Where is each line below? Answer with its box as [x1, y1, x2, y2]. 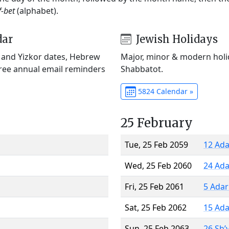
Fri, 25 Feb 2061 [125, 180, 184, 192]
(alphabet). [15, 5, 58, 16]
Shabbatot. [121, 63, 163, 75]
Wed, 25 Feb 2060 [125, 159, 192, 171]
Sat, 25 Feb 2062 [125, 201, 187, 213]
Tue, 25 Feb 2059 [125, 139, 188, 150]
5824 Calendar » [135, 86, 193, 96]
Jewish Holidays [133, 32, 218, 45]
